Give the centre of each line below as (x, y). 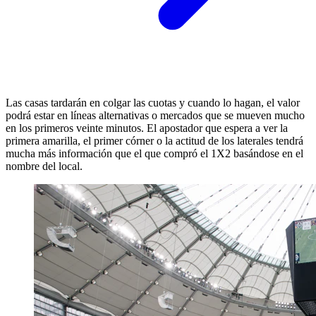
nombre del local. (44, 166)
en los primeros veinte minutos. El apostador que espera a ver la (147, 128)
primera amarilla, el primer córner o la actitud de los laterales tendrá (154, 141)
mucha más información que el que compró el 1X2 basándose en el (154, 154)
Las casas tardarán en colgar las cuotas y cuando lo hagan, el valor (153, 103)
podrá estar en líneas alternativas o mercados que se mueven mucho (155, 116)
